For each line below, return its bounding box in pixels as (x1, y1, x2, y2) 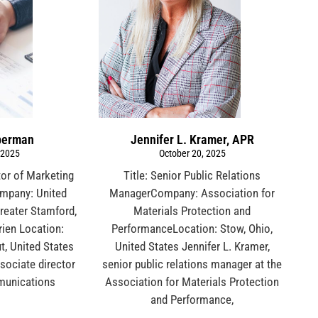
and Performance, (150, 292, 234, 307)
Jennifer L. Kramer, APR (130, 131, 254, 147)
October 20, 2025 (158, 147, 226, 159)
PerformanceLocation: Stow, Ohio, (111, 221, 273, 236)
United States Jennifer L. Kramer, (114, 238, 270, 253)
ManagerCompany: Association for (109, 185, 275, 200)
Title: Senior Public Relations (124, 168, 261, 182)
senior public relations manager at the (102, 256, 283, 271)
